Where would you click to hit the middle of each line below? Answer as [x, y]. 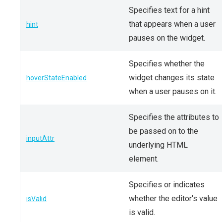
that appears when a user [172, 24]
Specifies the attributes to [174, 117]
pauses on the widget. [167, 38]
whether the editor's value [173, 198]
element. [144, 159]
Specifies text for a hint [169, 10]
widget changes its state [172, 78]
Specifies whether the [167, 64]
